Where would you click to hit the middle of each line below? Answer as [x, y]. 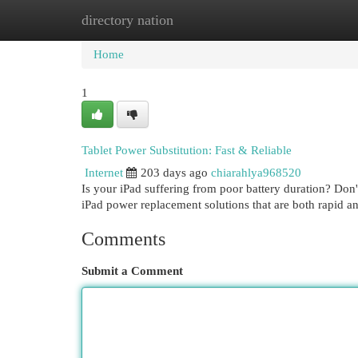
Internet [104, 173]
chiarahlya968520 [256, 173]
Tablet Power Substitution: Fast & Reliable [187, 150]
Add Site [292, 20]
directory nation [127, 20]
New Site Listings [203, 20]
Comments [123, 239]
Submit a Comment [132, 271]
